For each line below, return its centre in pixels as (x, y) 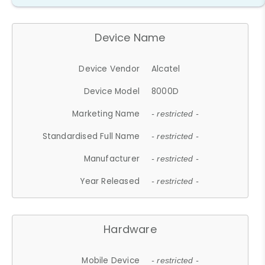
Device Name (130, 38)
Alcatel (166, 69)
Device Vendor (109, 69)
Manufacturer (112, 159)
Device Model (112, 91)
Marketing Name (106, 114)
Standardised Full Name (91, 136)
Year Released (110, 181)
